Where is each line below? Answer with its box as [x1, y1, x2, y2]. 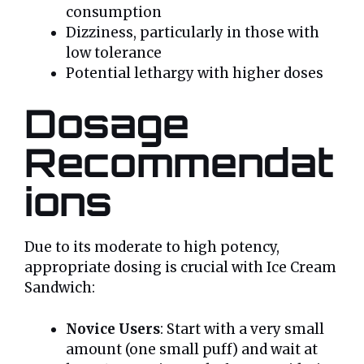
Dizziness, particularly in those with [66, 23, 319, 41]
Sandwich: [24, 279, 95, 297]
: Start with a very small [160, 319, 324, 338]
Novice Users [66, 319, 160, 338]
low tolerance [66, 43, 162, 62]
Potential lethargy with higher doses [66, 63, 323, 82]
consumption [66, 2, 162, 21]
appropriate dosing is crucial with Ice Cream [24, 258, 336, 277]
